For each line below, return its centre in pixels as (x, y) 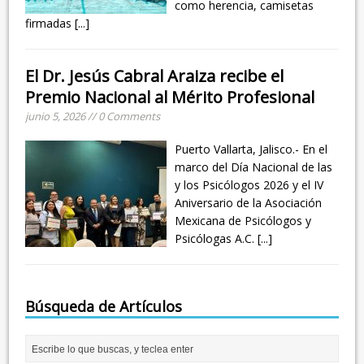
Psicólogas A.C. (217, 239)
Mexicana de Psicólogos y (243, 221)
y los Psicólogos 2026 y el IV (249, 185)
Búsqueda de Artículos (104, 307)
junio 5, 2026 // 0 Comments (93, 117)
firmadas (50, 24)
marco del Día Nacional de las (254, 167)
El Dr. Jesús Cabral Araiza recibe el (155, 76)
